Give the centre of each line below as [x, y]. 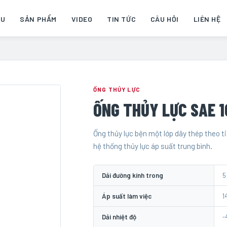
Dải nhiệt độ [119, 217]
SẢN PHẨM [38, 19]
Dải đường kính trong [133, 175]
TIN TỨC [122, 19]
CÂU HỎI [164, 19]
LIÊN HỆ [207, 19]
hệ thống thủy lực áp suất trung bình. [153, 146]
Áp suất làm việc [127, 196]
